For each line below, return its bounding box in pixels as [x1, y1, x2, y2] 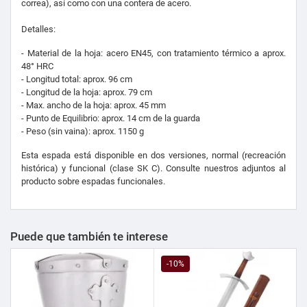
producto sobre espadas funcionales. [21, 176, 165, 187]
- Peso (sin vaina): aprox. [21, 126, 118, 137]
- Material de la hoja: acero [21, 48, 132, 59]
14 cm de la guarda [127, 113, 200, 124]
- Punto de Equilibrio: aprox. [21, 113, 127, 124]
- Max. [21, 100, 47, 111]
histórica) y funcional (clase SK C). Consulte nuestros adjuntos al [21, 163, 286, 174]
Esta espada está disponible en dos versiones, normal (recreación [21, 150, 286, 161]
